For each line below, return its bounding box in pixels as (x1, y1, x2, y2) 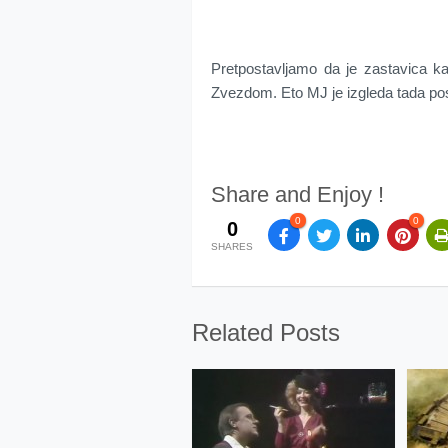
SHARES (211, 241, 253, 253)
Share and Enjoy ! (211, 181, 384, 207)
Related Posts (192, 319, 340, 347)
